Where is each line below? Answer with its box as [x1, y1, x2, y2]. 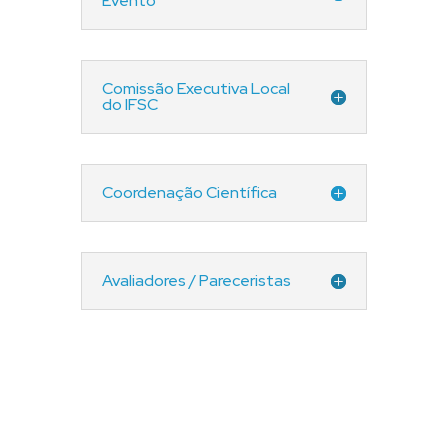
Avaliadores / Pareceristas [101, 270, 291, 291]
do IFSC [101, 94, 158, 115]
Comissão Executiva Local [101, 78, 290, 99]
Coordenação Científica [101, 182, 277, 203]
